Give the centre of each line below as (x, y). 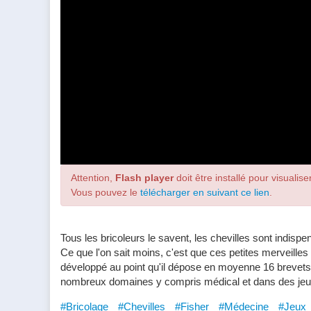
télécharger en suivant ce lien (205, 193)
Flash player (144, 178)
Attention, (93, 178)
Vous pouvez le (106, 193)
